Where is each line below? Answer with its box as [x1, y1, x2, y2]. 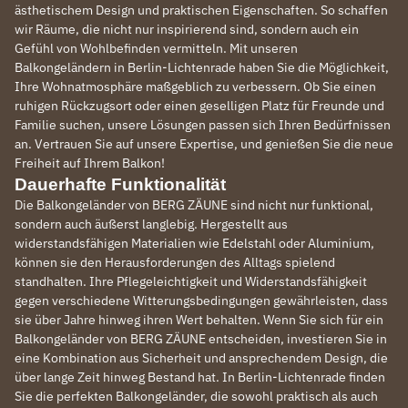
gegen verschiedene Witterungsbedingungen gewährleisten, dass [15, 292, 388, 309]
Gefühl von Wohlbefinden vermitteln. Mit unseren [15, 40, 298, 56]
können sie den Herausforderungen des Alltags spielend [15, 254, 335, 270]
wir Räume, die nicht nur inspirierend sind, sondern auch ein [15, 21, 359, 37]
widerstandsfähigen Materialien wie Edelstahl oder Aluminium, [15, 235, 374, 251]
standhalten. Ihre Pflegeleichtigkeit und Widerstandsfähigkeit [15, 273, 367, 290]
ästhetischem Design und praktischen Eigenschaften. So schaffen [15, 2, 388, 18]
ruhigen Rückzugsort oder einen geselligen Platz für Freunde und [15, 97, 384, 114]
